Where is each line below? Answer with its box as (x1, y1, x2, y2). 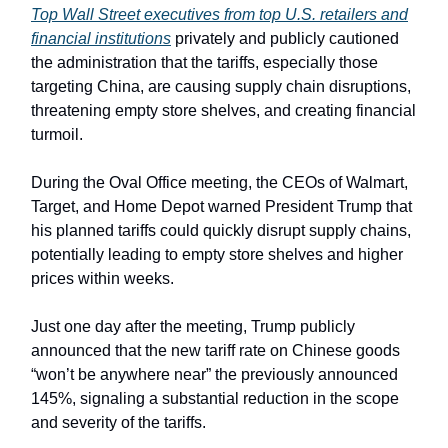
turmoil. (31, 126, 83, 144)
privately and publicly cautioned (171, 30, 399, 48)
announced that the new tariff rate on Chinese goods (31, 342, 400, 360)
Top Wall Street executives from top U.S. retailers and (31, 6, 408, 24)
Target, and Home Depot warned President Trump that (31, 198, 412, 216)
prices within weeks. (31, 270, 174, 288)
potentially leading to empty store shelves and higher (31, 246, 403, 264)
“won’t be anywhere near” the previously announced (31, 366, 398, 384)
